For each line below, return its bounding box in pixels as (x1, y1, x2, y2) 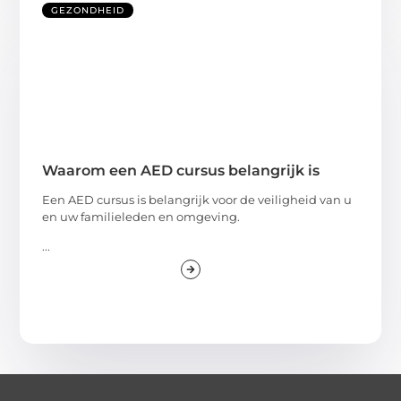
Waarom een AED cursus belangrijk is (42, 161, 320, 179)
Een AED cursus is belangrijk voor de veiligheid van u (42, 192, 353, 207)
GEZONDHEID (51, 4, 125, 16)
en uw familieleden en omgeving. (42, 209, 241, 224)
